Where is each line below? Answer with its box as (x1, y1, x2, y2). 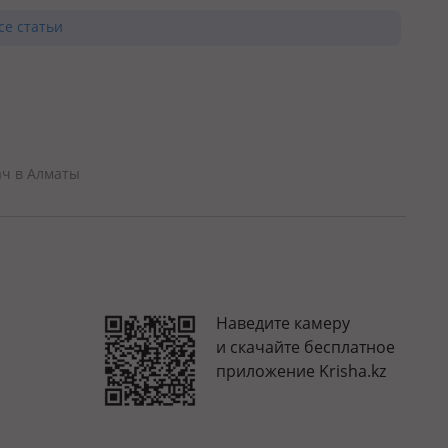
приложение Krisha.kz (216, 359, 386, 382)
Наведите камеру (216, 311, 350, 334)
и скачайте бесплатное (216, 335, 395, 358)
